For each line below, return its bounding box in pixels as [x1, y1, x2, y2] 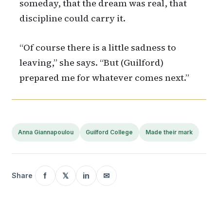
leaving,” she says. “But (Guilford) [19, 56, 163, 69]
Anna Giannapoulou [18, 128, 73, 136]
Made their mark [145, 128, 193, 136]
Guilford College [86, 128, 133, 136]
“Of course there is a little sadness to [19, 41, 176, 54]
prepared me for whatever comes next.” [19, 72, 189, 84]
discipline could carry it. [19, 12, 126, 25]
